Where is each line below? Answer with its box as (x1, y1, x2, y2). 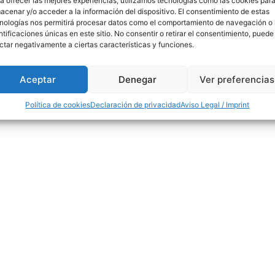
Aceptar (20, 73, 56, 85)
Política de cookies (25, 100, 91, 109)
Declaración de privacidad (90, 100, 181, 109)
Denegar (118, 73, 157, 85)
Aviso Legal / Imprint (180, 100, 250, 109)
